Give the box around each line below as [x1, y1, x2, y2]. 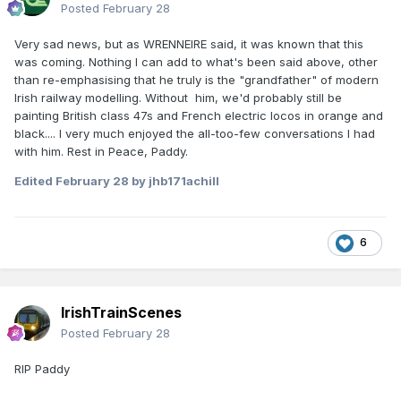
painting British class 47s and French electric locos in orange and [14, 107, 383, 123]
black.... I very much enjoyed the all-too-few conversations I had [14, 125, 375, 141]
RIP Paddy [14, 361, 70, 376]
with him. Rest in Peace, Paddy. [14, 143, 188, 158]
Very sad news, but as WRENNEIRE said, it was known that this [14, 36, 363, 51]
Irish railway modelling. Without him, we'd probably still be [14, 90, 342, 105]
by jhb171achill [129, 173, 219, 188]
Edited [14, 173, 55, 188]
